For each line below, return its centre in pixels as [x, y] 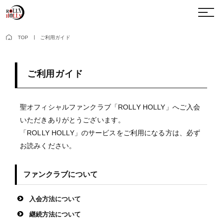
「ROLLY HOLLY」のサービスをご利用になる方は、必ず [110, 133]
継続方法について [55, 214]
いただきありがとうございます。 [73, 120]
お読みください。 [48, 146]
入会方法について [55, 199]
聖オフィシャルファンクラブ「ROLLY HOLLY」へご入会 [110, 107]
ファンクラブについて [60, 174]
